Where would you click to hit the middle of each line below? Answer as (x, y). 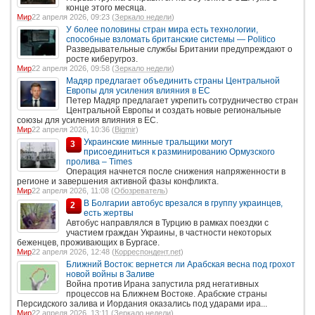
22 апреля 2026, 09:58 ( (73, 68)
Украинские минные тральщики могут (158, 142)
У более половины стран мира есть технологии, (162, 29)
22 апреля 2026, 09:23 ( (73, 17)
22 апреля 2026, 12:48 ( (73, 251)
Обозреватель (140, 190)
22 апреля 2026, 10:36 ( (73, 129)
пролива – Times (99, 161)
